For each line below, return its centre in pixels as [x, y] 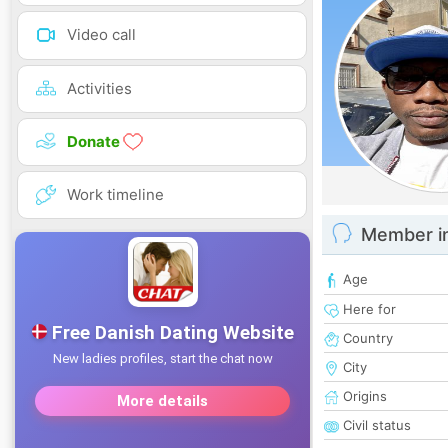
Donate [95, 141]
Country [366, 338]
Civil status [375, 425]
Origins [363, 396]
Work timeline [115, 194]
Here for [367, 309]
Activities [99, 88]
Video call [101, 35]
